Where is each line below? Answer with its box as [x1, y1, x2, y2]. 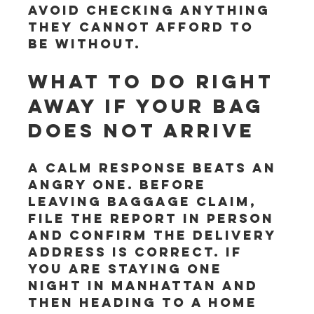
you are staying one [28, 261, 228, 277]
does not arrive [28, 118, 256, 142]
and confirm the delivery [28, 227, 282, 243]
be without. [28, 36, 142, 52]
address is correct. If [28, 244, 249, 260]
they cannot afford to [28, 19, 260, 35]
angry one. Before [28, 177, 212, 193]
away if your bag [28, 94, 273, 118]
